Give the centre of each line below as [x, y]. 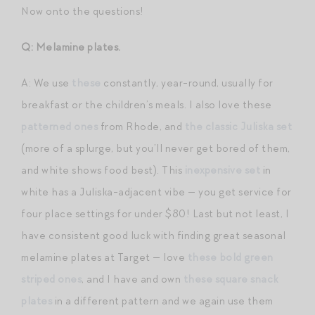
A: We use [46, 83]
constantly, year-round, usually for [187, 83]
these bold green [230, 257]
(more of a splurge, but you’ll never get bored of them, [156, 148]
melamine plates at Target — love [104, 257]
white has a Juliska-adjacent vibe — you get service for [156, 192]
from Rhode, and [141, 126]
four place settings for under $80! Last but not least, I [155, 213]
